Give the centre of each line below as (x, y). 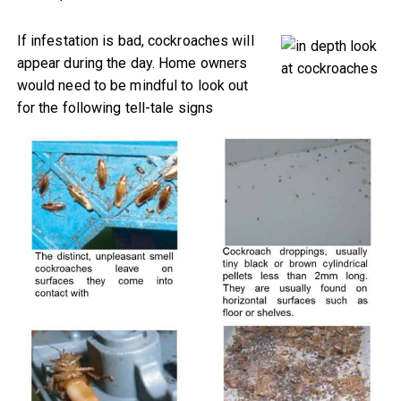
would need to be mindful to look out (132, 85)
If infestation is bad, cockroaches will (135, 40)
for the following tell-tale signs (115, 107)
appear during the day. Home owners (132, 63)
